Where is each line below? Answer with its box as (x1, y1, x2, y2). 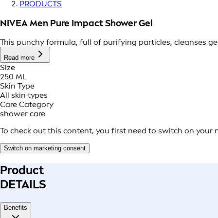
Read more (4, 54, 35, 62)
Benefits (4, 204, 27, 212)
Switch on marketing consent (4, 145, 86, 152)
